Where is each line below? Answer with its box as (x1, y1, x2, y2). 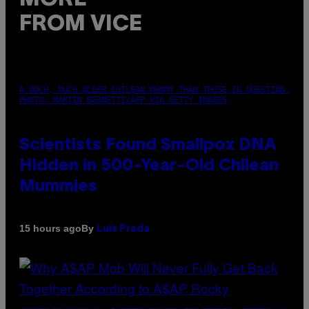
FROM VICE (19, 14, 142, 34)
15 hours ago (19, 223, 81, 235)
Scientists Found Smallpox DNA (19, 137, 277, 153)
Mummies (19, 179, 97, 195)
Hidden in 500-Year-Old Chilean (19, 158, 279, 174)
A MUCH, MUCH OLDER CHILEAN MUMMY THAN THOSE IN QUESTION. (19, 84, 290, 94)
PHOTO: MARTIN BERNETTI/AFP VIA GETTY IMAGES (19, 94, 227, 105)
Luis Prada (97, 224, 150, 234)
